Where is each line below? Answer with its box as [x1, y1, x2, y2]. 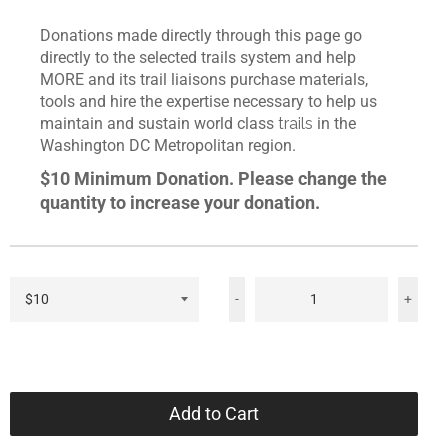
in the [313, 114, 356, 133]
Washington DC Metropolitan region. [40, 136, 296, 155]
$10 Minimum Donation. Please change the [40, 168, 387, 189]
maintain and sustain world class [40, 114, 278, 133]
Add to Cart [168, 403, 259, 424]
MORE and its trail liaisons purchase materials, [40, 70, 368, 89]
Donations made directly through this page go [40, 26, 362, 45]
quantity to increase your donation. [40, 192, 320, 213]
